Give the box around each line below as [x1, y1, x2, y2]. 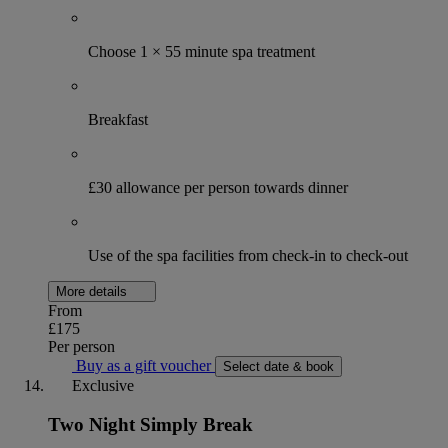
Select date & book [223, 359, 334, 375]
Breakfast [88, 111, 148, 129]
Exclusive [68, 377, 134, 395]
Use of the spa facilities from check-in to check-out [88, 247, 408, 265]
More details [56, 284, 131, 300]
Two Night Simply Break [48, 413, 253, 435]
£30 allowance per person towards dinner [88, 179, 348, 197]
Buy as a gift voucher [72, 357, 215, 375]
